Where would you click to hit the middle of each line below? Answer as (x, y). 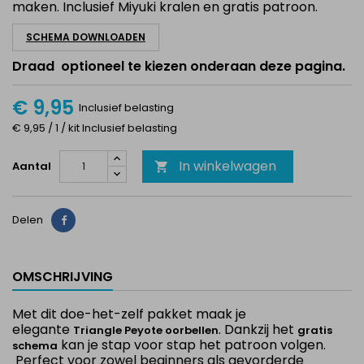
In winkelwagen (227, 166)
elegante (43, 329)
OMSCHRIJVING (63, 277)
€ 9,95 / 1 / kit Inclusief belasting (95, 128)
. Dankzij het (258, 329)
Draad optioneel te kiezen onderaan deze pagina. (179, 66)
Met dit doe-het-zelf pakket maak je (129, 314)
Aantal (32, 166)
